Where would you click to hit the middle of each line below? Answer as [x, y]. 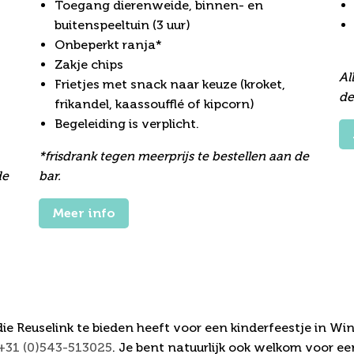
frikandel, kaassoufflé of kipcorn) [154, 104]
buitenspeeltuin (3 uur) [122, 25]
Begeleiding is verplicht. [126, 124]
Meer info [83, 213]
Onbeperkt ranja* [108, 45]
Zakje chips [88, 65]
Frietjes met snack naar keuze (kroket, [169, 85]
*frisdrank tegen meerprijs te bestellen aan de [173, 156]
